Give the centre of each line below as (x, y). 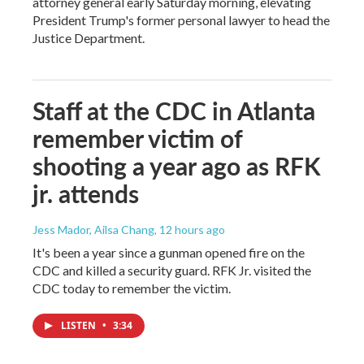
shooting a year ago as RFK (177, 166)
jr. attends (86, 194)
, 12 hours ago (190, 230)
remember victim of (137, 139)
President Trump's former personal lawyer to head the (181, 20)
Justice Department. (89, 38)
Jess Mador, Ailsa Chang (93, 230)
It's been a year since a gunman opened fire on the (169, 253)
